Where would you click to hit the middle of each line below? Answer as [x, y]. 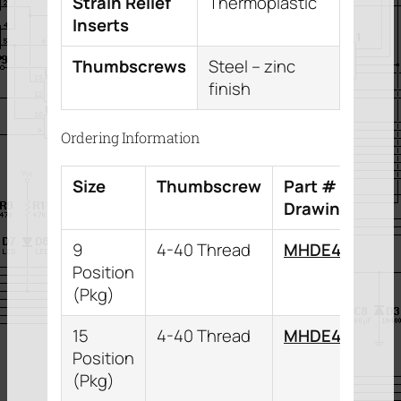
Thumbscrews [129, 66]
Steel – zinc [252, 66]
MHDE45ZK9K [338, 249]
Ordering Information [130, 138]
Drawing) [320, 208]
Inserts [101, 25]
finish [230, 88]
